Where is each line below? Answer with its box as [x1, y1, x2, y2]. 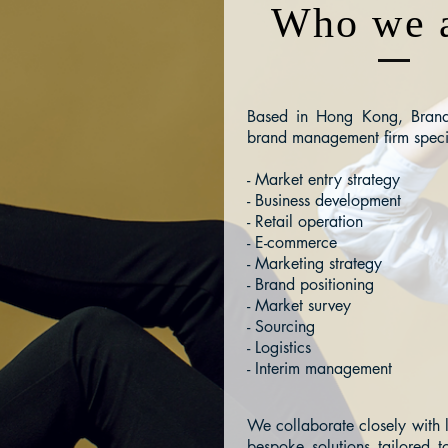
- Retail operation [247, 211, 363, 232]
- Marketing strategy [247, 253, 382, 274]
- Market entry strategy [247, 169, 400, 190]
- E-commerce [247, 232, 337, 253]
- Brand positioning [247, 274, 374, 295]
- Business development [247, 190, 401, 211]
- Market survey [247, 295, 351, 316]
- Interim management [247, 358, 392, 379]
